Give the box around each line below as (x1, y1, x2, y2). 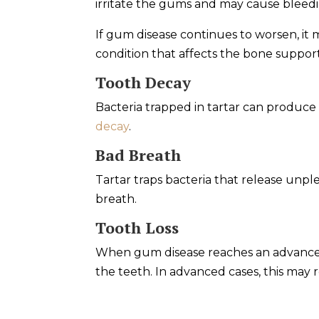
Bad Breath (95, 144, 182, 165)
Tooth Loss (95, 216, 179, 238)
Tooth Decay (95, 71, 192, 93)
